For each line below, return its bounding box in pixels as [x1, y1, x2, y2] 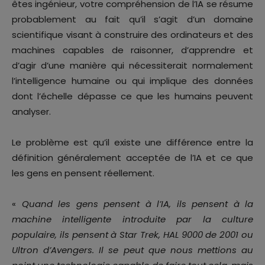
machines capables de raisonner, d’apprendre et [12, 44, 253, 57]
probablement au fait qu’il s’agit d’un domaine [12, 13, 253, 26]
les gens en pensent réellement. [12, 167, 154, 180]
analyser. [12, 105, 51, 118]
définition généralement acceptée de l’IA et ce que [12, 151, 253, 164]
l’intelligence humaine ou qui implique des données [12, 75, 253, 88]
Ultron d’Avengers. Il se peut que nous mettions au [12, 244, 253, 257]
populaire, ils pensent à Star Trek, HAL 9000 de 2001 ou [12, 228, 253, 241]
